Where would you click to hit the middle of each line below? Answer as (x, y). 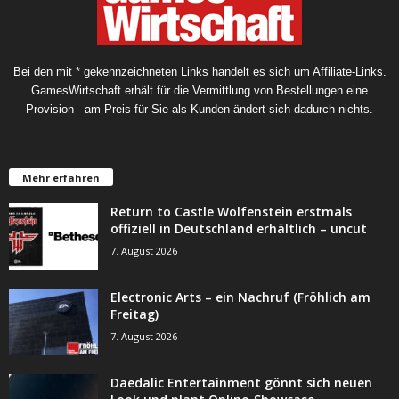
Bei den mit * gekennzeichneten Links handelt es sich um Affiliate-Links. (199, 72)
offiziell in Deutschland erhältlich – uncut (239, 229)
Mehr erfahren (61, 178)
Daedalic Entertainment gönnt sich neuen (241, 383)
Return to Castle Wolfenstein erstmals (231, 212)
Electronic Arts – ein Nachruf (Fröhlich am (240, 297)
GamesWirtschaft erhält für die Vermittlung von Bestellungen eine (199, 91)
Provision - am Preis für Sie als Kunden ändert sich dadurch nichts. (199, 110)
